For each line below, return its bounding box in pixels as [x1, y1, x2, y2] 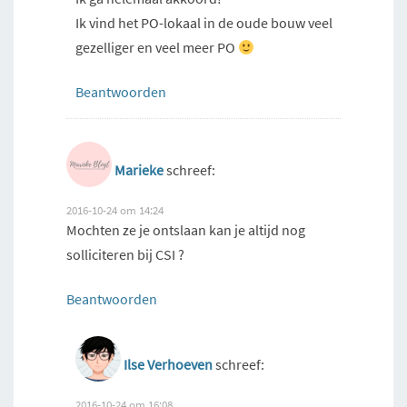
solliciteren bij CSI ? [66, 245, 184, 264]
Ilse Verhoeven [124, 355, 213, 374]
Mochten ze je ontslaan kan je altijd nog [66, 221, 305, 240]
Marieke [114, 161, 164, 180]
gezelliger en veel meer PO [75, 38, 238, 57]
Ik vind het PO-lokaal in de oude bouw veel [75, 14, 333, 33]
